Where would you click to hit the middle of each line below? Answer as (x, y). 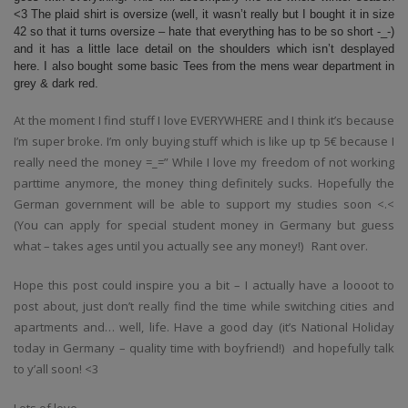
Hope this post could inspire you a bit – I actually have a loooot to (204, 286)
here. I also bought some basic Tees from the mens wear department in (204, 66)
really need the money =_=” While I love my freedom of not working (204, 163)
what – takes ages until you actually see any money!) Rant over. (191, 246)
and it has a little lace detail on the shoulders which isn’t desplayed (204, 49)
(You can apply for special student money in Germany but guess (204, 225)
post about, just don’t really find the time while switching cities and (204, 306)
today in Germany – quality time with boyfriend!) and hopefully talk (204, 348)
